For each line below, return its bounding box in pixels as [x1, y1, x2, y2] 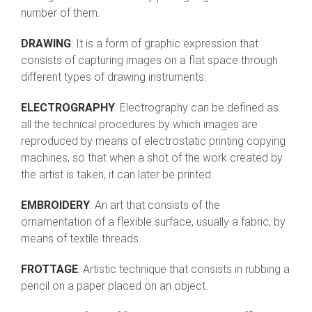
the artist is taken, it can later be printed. [21, 168, 214, 182]
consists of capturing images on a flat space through [21, 54, 278, 68]
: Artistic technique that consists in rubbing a [78, 263, 290, 276]
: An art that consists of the [90, 198, 220, 212]
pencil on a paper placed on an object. [21, 279, 208, 293]
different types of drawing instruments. [21, 70, 207, 84]
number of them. [21, 6, 100, 20]
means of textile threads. [21, 232, 141, 246]
